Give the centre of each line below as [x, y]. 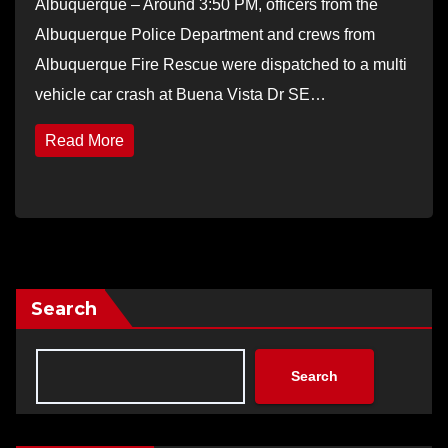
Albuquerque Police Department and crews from [205, 34]
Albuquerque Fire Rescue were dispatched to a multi [221, 64]
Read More [84, 140]
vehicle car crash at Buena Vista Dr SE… [180, 94]
